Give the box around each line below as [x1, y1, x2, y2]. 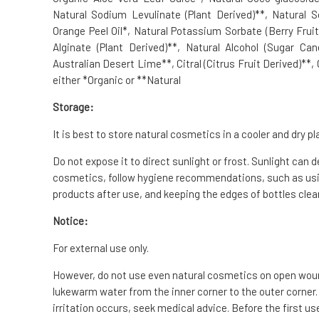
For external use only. [53, 241, 149, 254]
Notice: [53, 214, 88, 227]
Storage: [53, 100, 94, 113]
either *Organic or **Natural [53, 73, 181, 86]
